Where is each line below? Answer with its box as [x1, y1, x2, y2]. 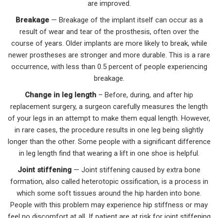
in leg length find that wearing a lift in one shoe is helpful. [18, 148, 200, 158]
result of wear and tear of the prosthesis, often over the [19, 27, 199, 36]
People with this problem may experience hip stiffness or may [10, 200, 208, 209]
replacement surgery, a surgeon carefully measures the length [10, 102, 208, 111]
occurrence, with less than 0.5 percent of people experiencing [11, 62, 207, 71]
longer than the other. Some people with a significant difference [7, 137, 211, 146]
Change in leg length [25, 90, 96, 99]
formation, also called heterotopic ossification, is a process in [10, 177, 208, 186]
